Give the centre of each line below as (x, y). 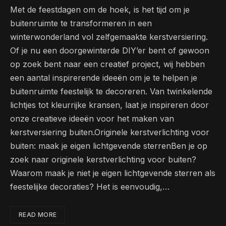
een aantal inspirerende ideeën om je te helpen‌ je (104, 77)
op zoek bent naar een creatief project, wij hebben (107, 64)
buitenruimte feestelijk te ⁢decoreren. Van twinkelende (111, 91)
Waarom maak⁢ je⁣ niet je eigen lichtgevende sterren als (113, 173)
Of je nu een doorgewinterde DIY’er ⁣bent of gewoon (110, 50)
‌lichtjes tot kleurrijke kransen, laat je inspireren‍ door (109, 105)
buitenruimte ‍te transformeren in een (81, 23)
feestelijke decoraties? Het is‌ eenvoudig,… (90, 186)
